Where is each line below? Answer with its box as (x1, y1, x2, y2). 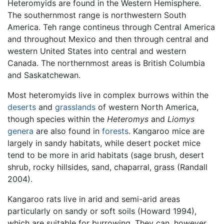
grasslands (55, 102, 95, 112)
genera (7, 126, 33, 136)
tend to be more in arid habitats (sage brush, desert (7, 150, 204, 160)
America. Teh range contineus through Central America (7, 22, 215, 32)
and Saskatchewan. (7, 70, 80, 80)
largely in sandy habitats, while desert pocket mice (7, 138, 200, 148)
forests (102, 126, 128, 136)
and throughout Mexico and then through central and (7, 34, 208, 44)
